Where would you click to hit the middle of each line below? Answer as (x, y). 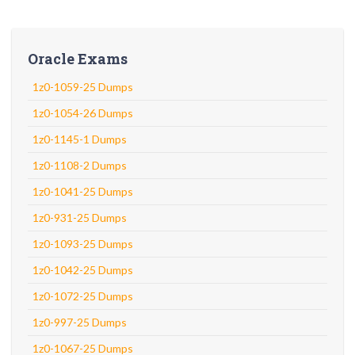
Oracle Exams (78, 59)
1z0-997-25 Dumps (80, 322)
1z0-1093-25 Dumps (83, 244)
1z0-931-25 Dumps (80, 218)
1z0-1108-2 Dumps (80, 165)
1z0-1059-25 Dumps (83, 87)
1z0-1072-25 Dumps (83, 296)
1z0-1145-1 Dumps (80, 139)
